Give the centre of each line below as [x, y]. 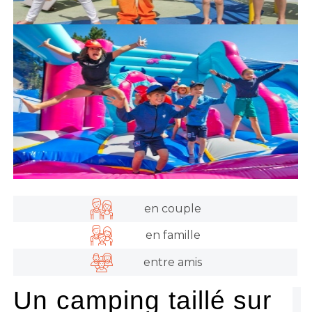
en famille [173, 235]
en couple [173, 208]
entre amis [173, 262]
